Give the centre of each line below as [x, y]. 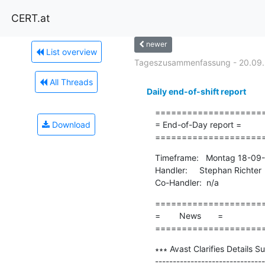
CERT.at [30, 18]
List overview [70, 51]
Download [70, 124]
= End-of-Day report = [198, 124]
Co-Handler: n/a [187, 182]
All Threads [70, 82]
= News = [189, 215]
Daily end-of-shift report [196, 91]
